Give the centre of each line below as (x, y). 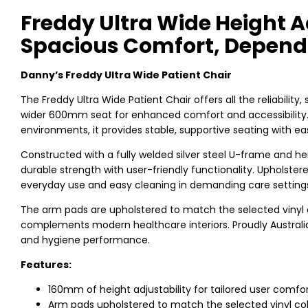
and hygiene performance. (85, 240)
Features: (46, 265)
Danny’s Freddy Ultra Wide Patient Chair (126, 75)
